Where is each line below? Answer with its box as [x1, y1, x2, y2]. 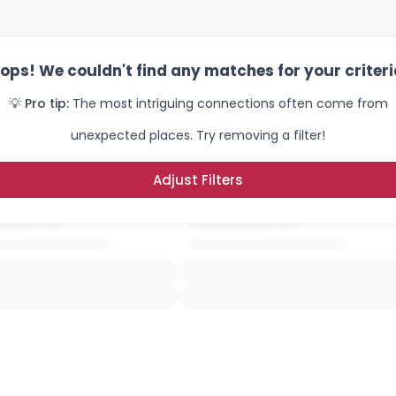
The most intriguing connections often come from [72, 95, 388, 112]
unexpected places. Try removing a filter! [71, 126, 325, 144]
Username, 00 [17, 365, 122, 387]
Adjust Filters [153, 171, 243, 189]
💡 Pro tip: [8, 95, 69, 112]
